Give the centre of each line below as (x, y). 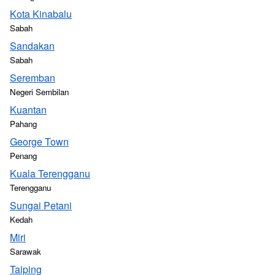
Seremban (33, 78)
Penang (23, 156)
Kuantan (28, 110)
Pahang (23, 124)
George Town (39, 141)
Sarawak (25, 251)
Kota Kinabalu (41, 14)
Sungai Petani (41, 205)
